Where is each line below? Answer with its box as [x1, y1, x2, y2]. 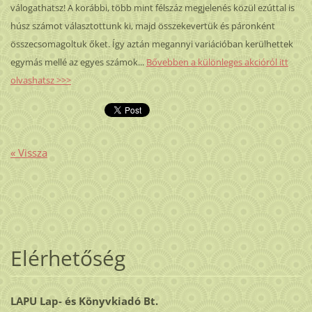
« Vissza [10, 146, 47, 160]
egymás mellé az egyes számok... [10, 55, 144, 68]
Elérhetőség [10, 244, 125, 273]
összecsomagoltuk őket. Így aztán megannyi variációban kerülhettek [10, 37, 293, 50]
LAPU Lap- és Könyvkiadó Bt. [10, 294, 158, 309]
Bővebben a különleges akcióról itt [146, 55, 288, 68]
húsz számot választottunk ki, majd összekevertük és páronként [10, 19, 275, 32]
